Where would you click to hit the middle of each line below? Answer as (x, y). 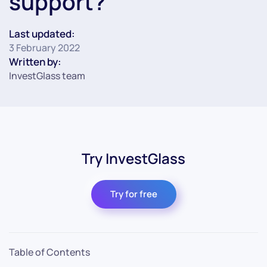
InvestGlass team (47, 76)
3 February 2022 (44, 48)
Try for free (133, 194)
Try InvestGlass (133, 159)
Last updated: (42, 34)
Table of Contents (49, 252)
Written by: (35, 62)
